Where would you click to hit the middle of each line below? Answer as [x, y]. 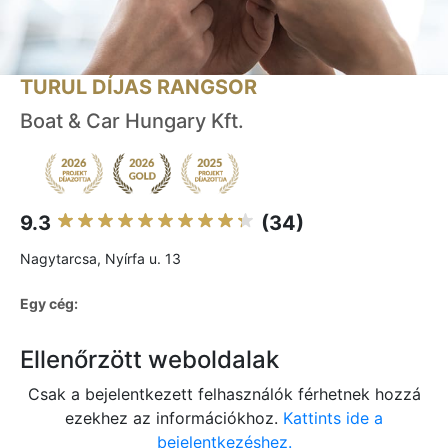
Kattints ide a [333, 418]
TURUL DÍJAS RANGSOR [138, 87]
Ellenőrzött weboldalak [149, 360]
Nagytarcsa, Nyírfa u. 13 [100, 259]
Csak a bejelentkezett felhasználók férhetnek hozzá [224, 394]
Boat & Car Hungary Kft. [132, 121]
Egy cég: [49, 304]
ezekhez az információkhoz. [174, 418]
